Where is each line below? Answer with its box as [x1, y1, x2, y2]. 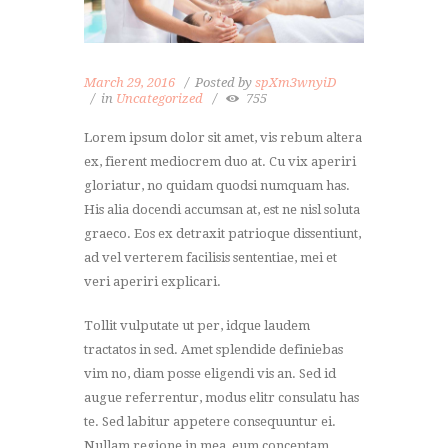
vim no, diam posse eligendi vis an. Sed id [84, 365, 336, 381]
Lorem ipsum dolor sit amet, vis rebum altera [84, 130, 362, 146]
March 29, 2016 [84, 74, 175, 90]
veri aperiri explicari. [84, 274, 221, 290]
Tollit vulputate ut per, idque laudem [84, 317, 310, 333]
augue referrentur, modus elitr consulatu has [84, 389, 359, 405]
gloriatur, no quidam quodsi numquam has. [84, 178, 350, 194]
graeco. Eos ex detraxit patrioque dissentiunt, [84, 226, 361, 242]
